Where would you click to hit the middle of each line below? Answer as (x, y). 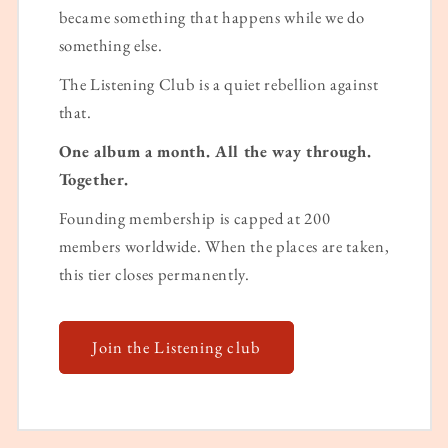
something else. (110, 44)
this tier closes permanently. (154, 273)
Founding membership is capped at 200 (194, 217)
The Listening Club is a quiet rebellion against (218, 83)
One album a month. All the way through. (215, 150)
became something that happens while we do (211, 16)
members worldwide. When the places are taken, (224, 245)
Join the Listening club (176, 347)
